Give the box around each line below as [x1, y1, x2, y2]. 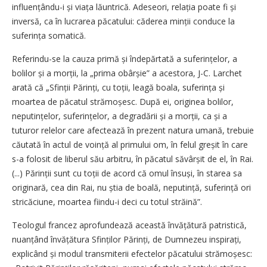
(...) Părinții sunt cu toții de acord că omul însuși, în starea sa [12, 167, 242, 179]
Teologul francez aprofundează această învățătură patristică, [12, 219, 247, 231]
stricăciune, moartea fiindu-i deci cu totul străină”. [12, 196, 202, 208]
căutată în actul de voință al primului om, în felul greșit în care [12, 139, 248, 151]
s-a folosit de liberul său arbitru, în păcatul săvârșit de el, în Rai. [12, 153, 253, 165]
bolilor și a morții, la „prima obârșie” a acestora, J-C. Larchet [12, 67, 242, 79]
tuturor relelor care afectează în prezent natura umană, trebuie [12, 125, 254, 136]
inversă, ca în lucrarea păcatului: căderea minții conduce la [12, 15, 235, 27]
